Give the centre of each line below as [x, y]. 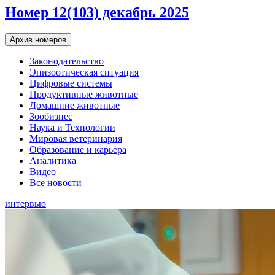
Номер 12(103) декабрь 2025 [97, 12]
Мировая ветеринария [76, 138]
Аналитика [53, 160]
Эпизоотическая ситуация [84, 72]
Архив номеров [38, 39]
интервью [25, 203]
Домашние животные [75, 105]
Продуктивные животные [84, 94]
